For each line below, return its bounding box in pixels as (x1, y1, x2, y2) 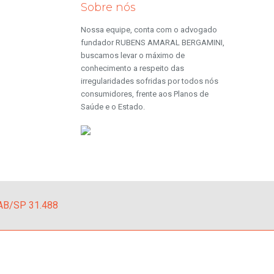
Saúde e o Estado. (80, 102, 145, 111)
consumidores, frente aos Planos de (80, 89, 209, 98)
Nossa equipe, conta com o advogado (80, 25, 217, 34)
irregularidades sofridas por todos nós (80, 76, 218, 86)
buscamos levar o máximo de (80, 51, 185, 60)
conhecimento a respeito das (80, 64, 184, 73)
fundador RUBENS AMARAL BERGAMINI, (80, 38, 224, 47)
